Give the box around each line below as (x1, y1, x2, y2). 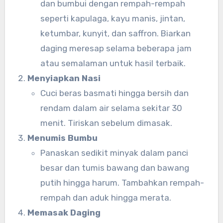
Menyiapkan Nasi (27, 73, 101, 84)
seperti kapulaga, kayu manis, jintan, (40, 13, 185, 24)
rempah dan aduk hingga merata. (40, 193, 171, 203)
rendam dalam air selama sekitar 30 (40, 103, 182, 113)
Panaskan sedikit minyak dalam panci (40, 148, 188, 158)
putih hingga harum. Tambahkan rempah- (40, 178, 204, 188)
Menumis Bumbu (27, 133, 98, 143)
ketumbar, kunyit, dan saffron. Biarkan (40, 28, 191, 39)
